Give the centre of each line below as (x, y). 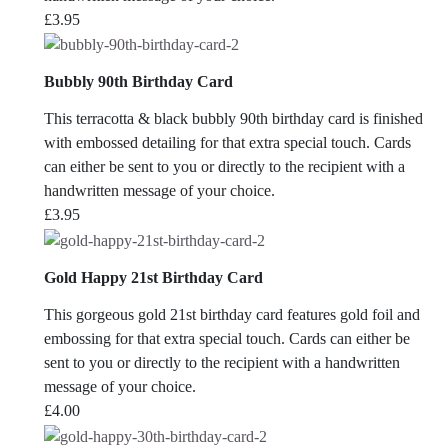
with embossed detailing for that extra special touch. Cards (227, 143)
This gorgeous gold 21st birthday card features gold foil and (232, 315)
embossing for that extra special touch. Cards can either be (227, 339)
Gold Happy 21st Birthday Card (153, 278)
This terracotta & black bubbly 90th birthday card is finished (233, 119)
